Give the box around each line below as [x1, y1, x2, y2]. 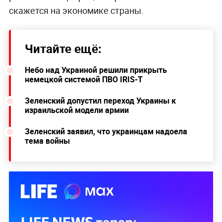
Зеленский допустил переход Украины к [24, 95, 176, 107]
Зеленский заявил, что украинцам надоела [24, 126, 187, 137]
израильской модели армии [24, 105, 129, 116]
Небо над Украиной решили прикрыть [24, 64, 167, 76]
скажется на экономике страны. [8, 4, 144, 17]
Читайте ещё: [24, 41, 102, 57]
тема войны [24, 135, 70, 147]
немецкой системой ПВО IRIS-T [24, 74, 143, 85]
